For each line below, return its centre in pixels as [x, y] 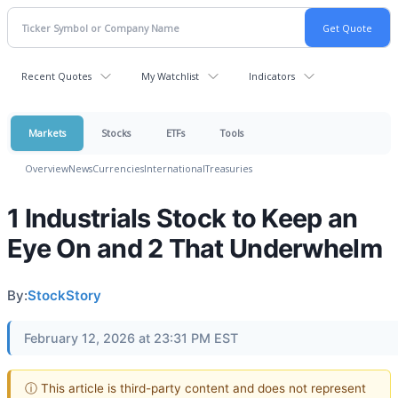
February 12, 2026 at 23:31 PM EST [131, 338]
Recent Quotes [56, 76]
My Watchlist [170, 76]
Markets [47, 133]
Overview [47, 168]
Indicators [272, 76]
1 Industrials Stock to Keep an [183, 218]
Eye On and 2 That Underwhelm [195, 248]
